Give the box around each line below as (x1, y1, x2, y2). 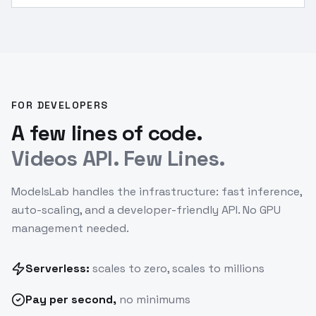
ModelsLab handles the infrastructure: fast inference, (11, 184, 302, 199)
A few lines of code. (11, 119, 202, 147)
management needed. (11, 221, 129, 236)
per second (49, 292, 113, 307)
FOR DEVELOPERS (11, 99, 109, 111)
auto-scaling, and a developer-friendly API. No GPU (11, 202, 281, 217)
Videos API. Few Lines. (11, 145, 226, 172)
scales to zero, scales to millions (90, 261, 265, 276)
